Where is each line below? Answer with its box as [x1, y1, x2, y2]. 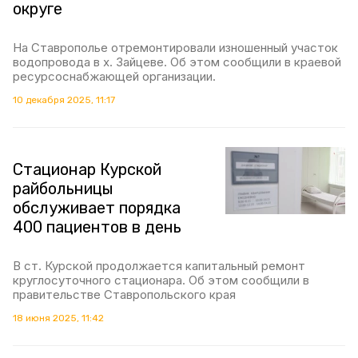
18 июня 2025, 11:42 [13, 312, 104, 324]
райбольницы [13, 179, 113, 198]
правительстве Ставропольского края [13, 287, 236, 302]
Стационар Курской [13, 160, 161, 179]
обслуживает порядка [13, 198, 181, 217]
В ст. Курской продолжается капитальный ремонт [13, 258, 305, 273]
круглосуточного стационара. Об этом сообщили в [13, 272, 309, 288]
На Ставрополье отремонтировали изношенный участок [13, 40, 338, 55]
